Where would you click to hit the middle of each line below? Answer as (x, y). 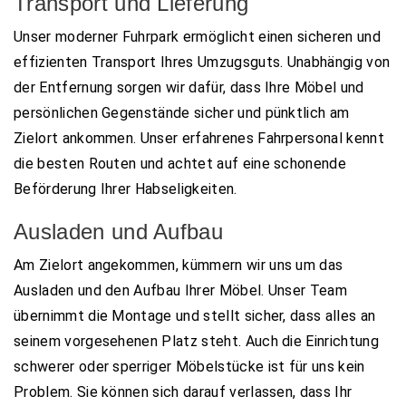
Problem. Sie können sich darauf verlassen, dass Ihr (183, 391)
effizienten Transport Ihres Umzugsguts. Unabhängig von (202, 62)
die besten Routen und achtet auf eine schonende (180, 163)
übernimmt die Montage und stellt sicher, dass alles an (195, 315)
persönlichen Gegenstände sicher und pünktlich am (182, 112)
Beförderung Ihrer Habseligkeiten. (126, 188)
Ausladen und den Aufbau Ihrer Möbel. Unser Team (181, 290)
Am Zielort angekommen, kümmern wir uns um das (179, 265)
